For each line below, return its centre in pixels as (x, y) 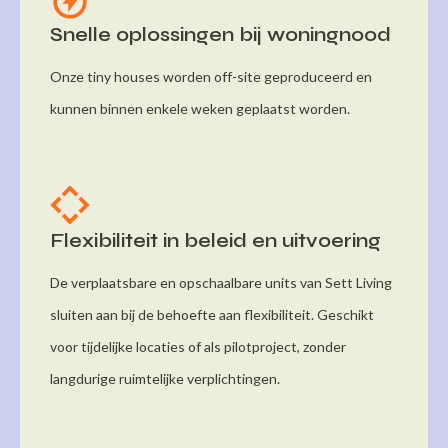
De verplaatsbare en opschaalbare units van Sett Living (221, 282)
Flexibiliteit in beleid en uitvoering (215, 240)
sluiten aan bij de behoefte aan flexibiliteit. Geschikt (212, 314)
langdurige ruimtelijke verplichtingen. (165, 378)
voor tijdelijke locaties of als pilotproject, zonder (198, 346)
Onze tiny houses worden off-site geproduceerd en (211, 76)
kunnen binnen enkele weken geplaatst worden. (200, 108)
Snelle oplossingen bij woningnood (220, 34)
